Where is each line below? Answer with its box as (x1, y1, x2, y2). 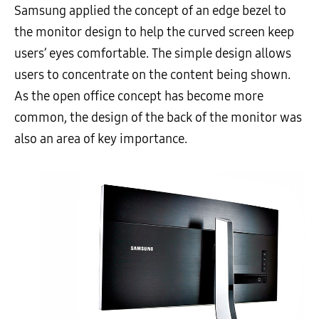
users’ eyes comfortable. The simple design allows (14, 46, 291, 62)
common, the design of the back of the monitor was (14, 110, 302, 126)
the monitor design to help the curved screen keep (14, 24, 294, 41)
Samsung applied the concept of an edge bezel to (14, 3, 286, 19)
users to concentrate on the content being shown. (14, 67, 291, 83)
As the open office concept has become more (14, 88, 263, 105)
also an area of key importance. (14, 131, 187, 147)
